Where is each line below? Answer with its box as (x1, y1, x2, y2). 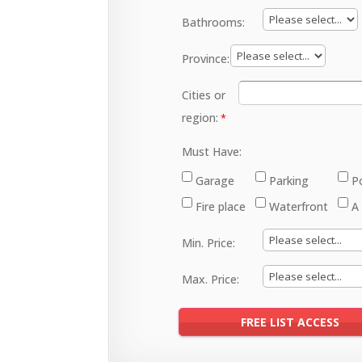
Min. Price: (182, 235, 236, 250)
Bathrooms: (182, 15, 246, 30)
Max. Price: (182, 271, 240, 287)
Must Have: (182, 144, 242, 159)
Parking (269, 173, 309, 188)
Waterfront (269, 199, 329, 214)
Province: (182, 51, 230, 66)
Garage (196, 173, 235, 188)
